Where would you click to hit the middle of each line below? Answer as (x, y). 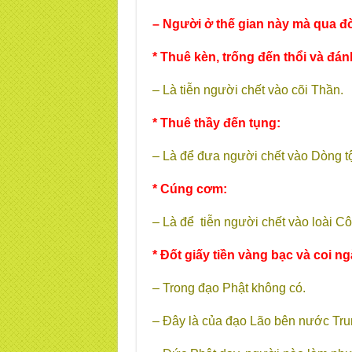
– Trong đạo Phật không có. (229, 288)
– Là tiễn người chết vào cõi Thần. (247, 90)
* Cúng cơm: (189, 189)
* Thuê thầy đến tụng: (216, 123)
